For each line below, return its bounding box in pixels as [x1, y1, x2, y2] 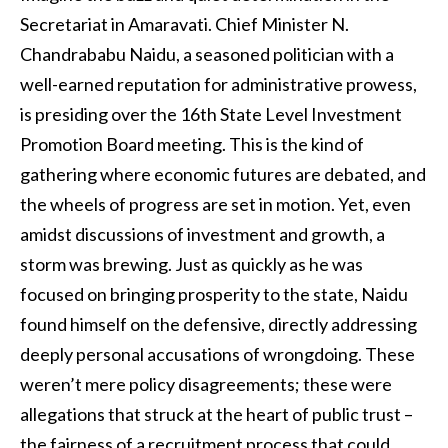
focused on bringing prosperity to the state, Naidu [20, 283, 408, 306]
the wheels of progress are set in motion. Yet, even [20, 193, 411, 216]
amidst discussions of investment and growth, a [20, 223, 385, 246]
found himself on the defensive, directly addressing [20, 313, 417, 336]
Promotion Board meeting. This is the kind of [20, 133, 364, 156]
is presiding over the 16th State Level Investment [20, 103, 402, 126]
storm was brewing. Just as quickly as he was [20, 253, 363, 276]
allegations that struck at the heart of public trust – [20, 403, 413, 426]
